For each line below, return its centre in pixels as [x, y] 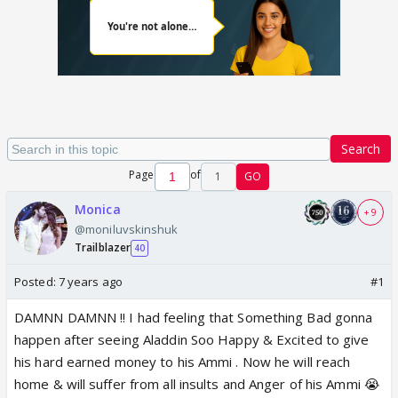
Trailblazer [103, 247]
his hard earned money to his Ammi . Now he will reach [183, 362]
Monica [98, 209]
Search [361, 149]
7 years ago [90, 282]
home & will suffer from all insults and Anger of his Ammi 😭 [197, 384]
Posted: [36, 282]
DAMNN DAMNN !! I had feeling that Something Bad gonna [194, 317]
